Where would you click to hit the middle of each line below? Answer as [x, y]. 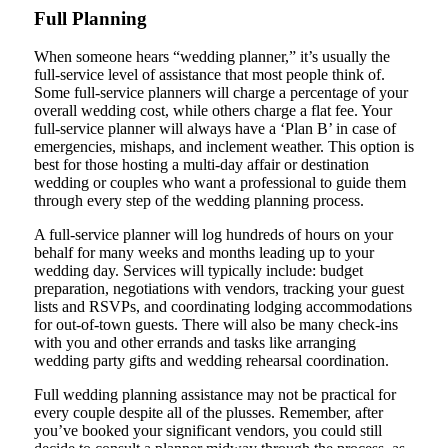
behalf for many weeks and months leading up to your [203, 253]
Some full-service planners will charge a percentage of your [220, 93]
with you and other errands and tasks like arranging [194, 343]
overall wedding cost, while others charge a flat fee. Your [212, 111]
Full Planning [90, 18]
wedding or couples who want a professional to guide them [219, 183]
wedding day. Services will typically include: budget [198, 271]
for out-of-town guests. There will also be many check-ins [215, 325]
